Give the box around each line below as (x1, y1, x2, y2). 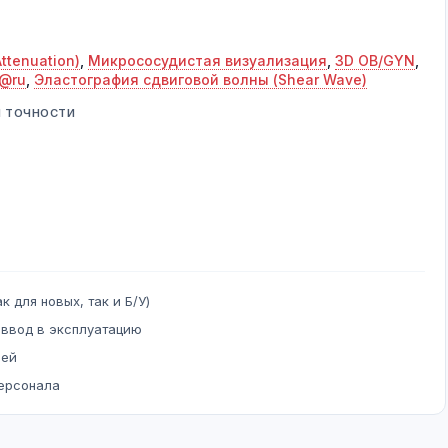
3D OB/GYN (335, 52, 415, 69)
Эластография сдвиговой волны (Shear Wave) (34, 71, 367, 88)
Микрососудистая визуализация (88, 52, 327, 69)
